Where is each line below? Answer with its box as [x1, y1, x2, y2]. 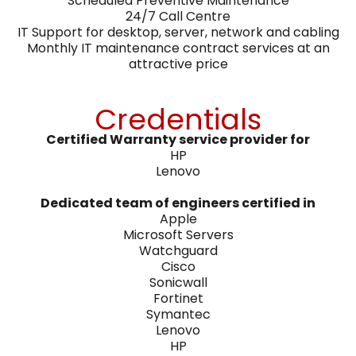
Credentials [95, 99, 261, 140]
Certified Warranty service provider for [46, 130, 310, 149]
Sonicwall [149, 273, 207, 292]
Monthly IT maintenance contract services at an [26, 38, 330, 57]
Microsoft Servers [122, 225, 234, 244]
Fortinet [153, 288, 203, 308]
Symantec [145, 304, 211, 323]
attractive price [128, 54, 228, 73]
